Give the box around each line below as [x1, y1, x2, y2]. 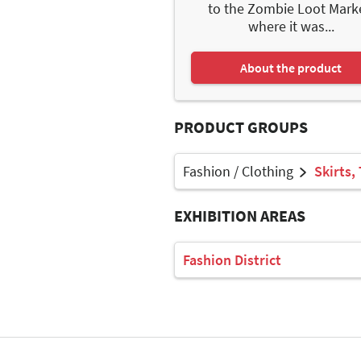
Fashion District [183, 250, 281, 269]
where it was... [247, 16, 334, 35]
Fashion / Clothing [183, 161, 293, 180]
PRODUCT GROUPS [174, 116, 308, 137]
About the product [240, 59, 342, 76]
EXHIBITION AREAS [174, 205, 305, 226]
